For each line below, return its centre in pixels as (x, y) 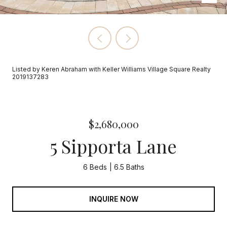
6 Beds (95, 167)
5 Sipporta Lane (113, 146)
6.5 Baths (129, 167)
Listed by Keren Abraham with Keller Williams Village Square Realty (111, 69)
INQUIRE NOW (113, 199)
